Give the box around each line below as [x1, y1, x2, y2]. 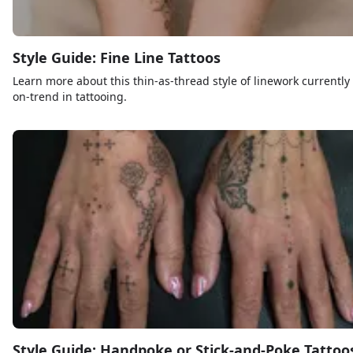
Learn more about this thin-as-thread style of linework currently [13, 73, 350, 89]
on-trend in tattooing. [13, 89, 127, 105]
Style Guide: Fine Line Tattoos [13, 48, 221, 68]
